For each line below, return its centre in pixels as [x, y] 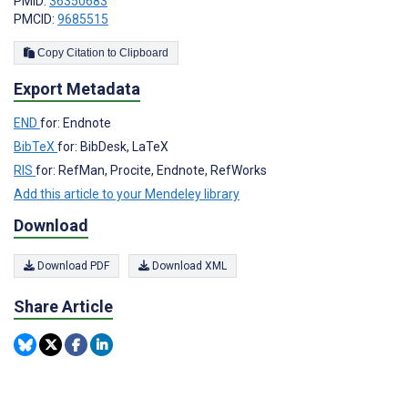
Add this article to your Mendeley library [127, 194]
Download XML [188, 266]
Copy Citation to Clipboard [144, 52]
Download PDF [72, 266]
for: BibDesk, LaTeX [113, 146]
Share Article [63, 307]
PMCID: [36, 19]
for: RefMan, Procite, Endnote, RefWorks [151, 170]
